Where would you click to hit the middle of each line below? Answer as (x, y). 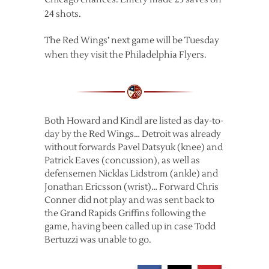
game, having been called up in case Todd (130, 227)
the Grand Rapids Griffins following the (125, 214)
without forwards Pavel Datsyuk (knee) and (134, 148)
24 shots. (63, 14)
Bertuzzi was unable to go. (98, 240)
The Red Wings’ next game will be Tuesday (132, 41)
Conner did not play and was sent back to (129, 201)
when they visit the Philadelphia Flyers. (125, 55)
